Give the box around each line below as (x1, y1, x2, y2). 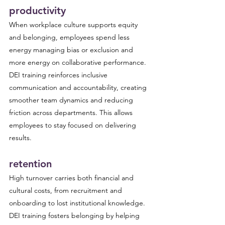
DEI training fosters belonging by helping (9, 211, 142, 220)
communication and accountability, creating (9, 83, 149, 92)
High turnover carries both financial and (9, 173, 136, 182)
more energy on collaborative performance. (9, 58, 148, 67)
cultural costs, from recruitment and (9, 186, 124, 195)
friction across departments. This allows (9, 108, 135, 117)
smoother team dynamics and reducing (9, 95, 135, 104)
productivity (9, 5, 66, 17)
